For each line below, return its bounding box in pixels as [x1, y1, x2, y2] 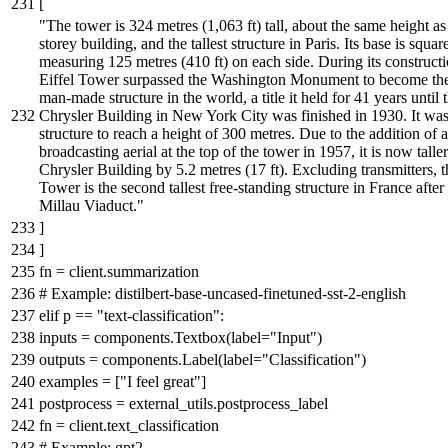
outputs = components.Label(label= [39, 350, 262, 368]
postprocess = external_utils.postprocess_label [39, 394, 328, 412]
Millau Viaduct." [39, 196, 144, 214]
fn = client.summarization [39, 262, 199, 280]
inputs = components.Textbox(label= [39, 328, 270, 346]
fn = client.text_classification [39, 416, 219, 434]
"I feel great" [120, 372, 201, 390]
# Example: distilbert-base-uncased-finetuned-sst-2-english [39, 284, 406, 302]
